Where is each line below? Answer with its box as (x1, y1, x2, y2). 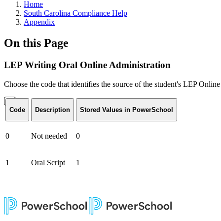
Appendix (24, 18, 55, 26)
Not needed (31, 131, 67, 140)
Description (35, 106, 70, 113)
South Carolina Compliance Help (24, 9, 127, 17)
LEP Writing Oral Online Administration (4, 59, 171, 70)
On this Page (4, 36, 69, 49)
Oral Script (31, 158, 65, 167)
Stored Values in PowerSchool (80, 106, 173, 113)
